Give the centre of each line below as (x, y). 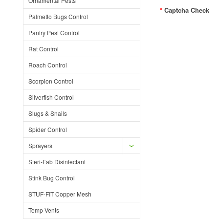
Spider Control (48, 129)
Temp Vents (44, 210)
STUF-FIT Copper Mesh (60, 194)
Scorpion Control (51, 81)
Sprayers (40, 145)
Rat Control (44, 49)
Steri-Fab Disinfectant (57, 162)
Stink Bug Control (52, 178)
